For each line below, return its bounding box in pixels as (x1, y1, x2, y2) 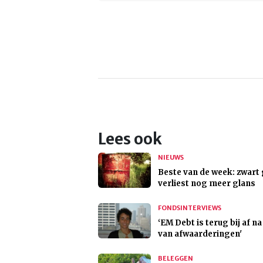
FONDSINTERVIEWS (158, 204, 221, 213)
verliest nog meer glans (158, 178, 255, 189)
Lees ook (98, 130, 162, 149)
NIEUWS (158, 153, 184, 162)
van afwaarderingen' (158, 229, 242, 240)
